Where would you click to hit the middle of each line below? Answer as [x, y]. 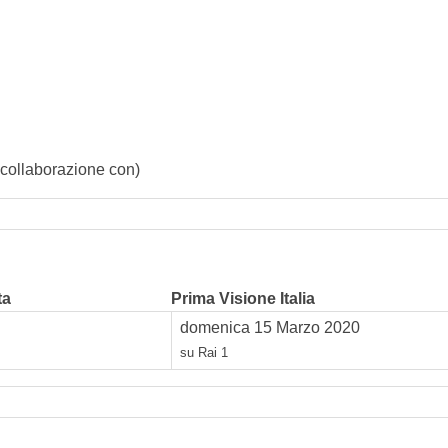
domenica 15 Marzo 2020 [270, 327]
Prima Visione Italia [243, 298]
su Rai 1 [204, 352]
